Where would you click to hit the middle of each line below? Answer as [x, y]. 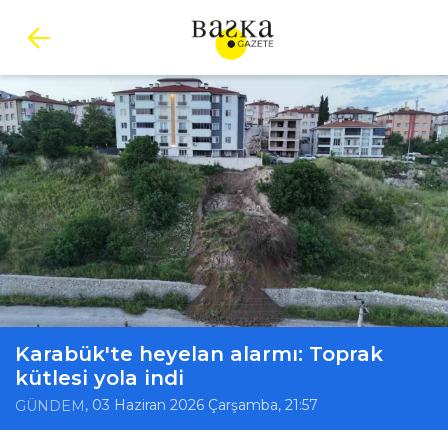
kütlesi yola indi [99, 378]
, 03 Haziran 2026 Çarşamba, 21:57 [201, 405]
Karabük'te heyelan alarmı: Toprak [199, 354]
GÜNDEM [50, 406]
